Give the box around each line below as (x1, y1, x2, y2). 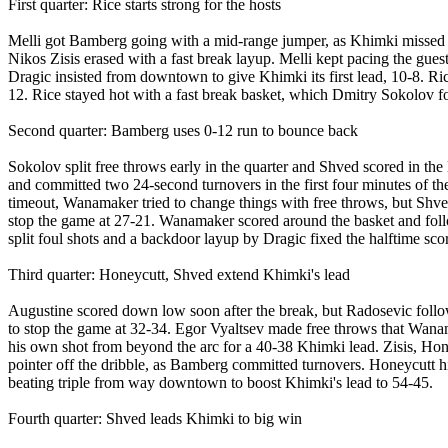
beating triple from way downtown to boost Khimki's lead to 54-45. (8, 373, 433, 391)
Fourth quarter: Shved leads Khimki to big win (8, 409, 302, 427)
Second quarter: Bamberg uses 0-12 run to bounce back (8, 121, 358, 139)
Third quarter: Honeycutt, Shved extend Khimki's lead (8, 265, 350, 283)
